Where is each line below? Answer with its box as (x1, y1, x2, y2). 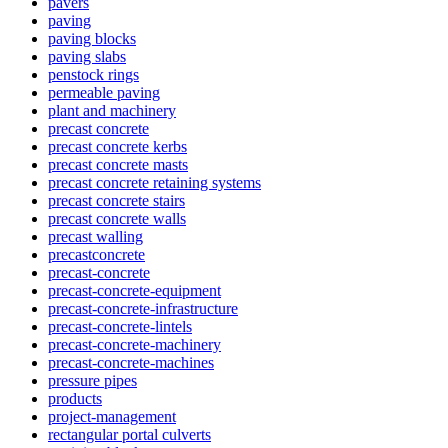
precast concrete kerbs (48, 138, 187, 156)
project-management (48, 408, 176, 426)
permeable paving (48, 84, 160, 102)
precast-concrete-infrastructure (48, 300, 238, 318)
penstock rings (48, 66, 139, 84)
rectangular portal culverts (48, 426, 211, 444)
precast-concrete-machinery (48, 336, 221, 354)
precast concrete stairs (48, 192, 185, 210)
